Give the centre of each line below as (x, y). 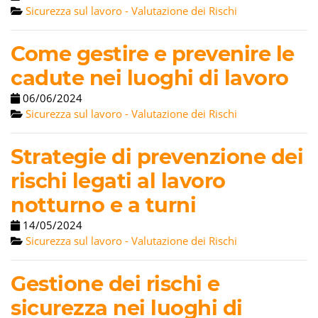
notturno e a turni (103, 205)
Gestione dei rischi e (115, 284)
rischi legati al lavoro (118, 181)
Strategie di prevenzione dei (157, 157)
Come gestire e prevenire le (153, 54)
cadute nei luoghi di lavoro (150, 78)
